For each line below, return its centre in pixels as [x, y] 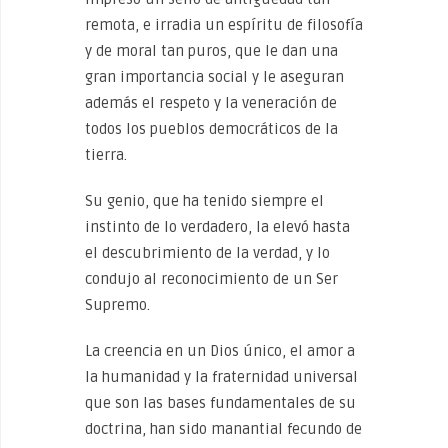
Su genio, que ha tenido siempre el [204, 201]
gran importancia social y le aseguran [214, 77]
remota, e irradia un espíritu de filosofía [224, 25]
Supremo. [117, 305]
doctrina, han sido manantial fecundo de [223, 429]
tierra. [106, 155]
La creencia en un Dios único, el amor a [220, 351]
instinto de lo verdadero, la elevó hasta [217, 227]
